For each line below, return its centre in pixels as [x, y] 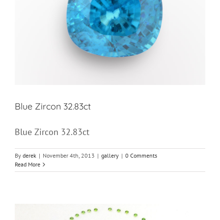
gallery [110, 156]
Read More [27, 165]
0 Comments [141, 156]
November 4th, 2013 [69, 156]
